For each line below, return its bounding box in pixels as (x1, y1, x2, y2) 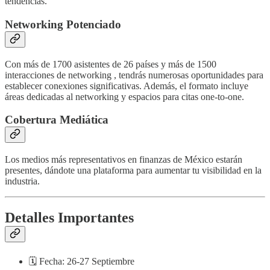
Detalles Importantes (5, 210, 134, 226)
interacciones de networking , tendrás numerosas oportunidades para (5, 69, 263, 80)
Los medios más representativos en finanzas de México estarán (5, 154, 242, 165)
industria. (5, 176, 40, 187)
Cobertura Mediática (5, 113, 108, 127)
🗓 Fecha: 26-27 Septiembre (29, 256, 134, 266)
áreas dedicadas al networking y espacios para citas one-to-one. (5, 91, 244, 102)
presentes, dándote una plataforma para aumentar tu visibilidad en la (5, 165, 262, 176)
